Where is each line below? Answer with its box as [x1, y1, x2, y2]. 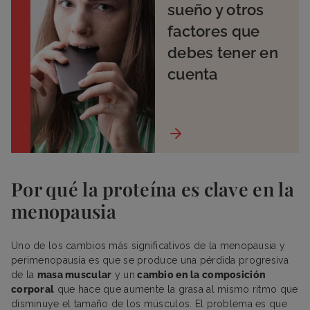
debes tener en [167, 43, 279, 62]
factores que [167, 21, 260, 40]
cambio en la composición [134, 268, 266, 280]
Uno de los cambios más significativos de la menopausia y [11, 239, 286, 251]
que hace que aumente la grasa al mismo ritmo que [54, 283, 298, 295]
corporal [11, 283, 55, 295]
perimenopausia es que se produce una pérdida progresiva [11, 254, 289, 266]
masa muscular [37, 268, 112, 280]
